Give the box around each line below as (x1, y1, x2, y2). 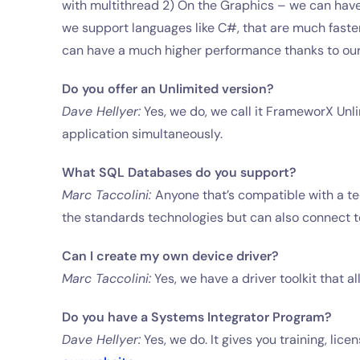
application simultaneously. (62, 125, 223, 142)
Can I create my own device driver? (62, 247, 280, 264)
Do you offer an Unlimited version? (62, 80, 275, 97)
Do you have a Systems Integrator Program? (62, 309, 333, 325)
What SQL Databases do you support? (62, 164, 297, 181)
